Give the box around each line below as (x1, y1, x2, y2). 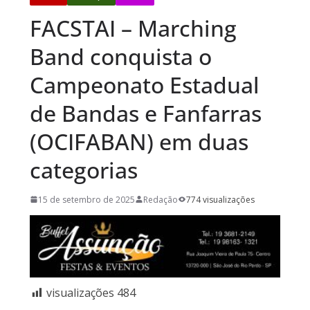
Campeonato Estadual (29, 69, 259, 100)
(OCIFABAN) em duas (29, 126, 248, 156)
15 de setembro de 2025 (37, 193, 135, 206)
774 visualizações (185, 193, 255, 206)
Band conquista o (29, 41, 212, 71)
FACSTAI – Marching (29, 12, 237, 43)
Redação (143, 193, 178, 206)
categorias (29, 154, 138, 185)
